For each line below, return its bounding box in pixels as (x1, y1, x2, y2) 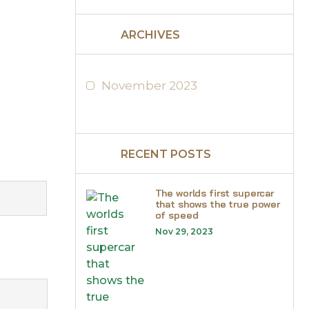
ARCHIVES (120, 28, 180, 41)
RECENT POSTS (120, 148, 211, 161)
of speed (154, 209, 199, 221)
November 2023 (101, 79, 197, 92)
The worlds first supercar (154, 187, 274, 199)
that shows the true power (154, 198, 280, 210)
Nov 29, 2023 (154, 226, 213, 237)
